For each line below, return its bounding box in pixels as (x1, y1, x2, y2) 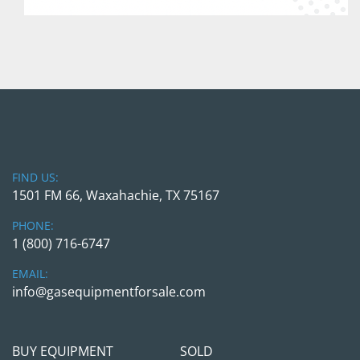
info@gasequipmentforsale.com (12, 283, 206, 301)
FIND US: (18, 170, 59, 185)
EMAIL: (18, 266, 48, 281)
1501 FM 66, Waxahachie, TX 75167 (12, 186, 219, 204)
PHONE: (18, 218, 54, 233)
